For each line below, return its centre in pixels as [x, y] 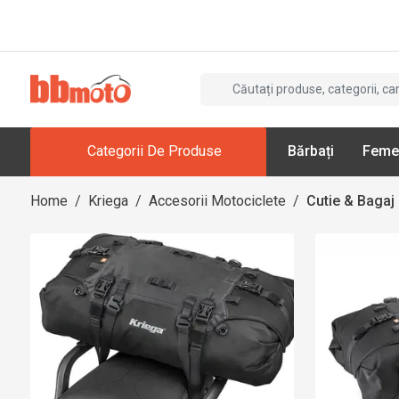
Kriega [108, 200]
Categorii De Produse [155, 151]
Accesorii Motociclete [217, 200]
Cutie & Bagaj [350, 200]
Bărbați [310, 151]
